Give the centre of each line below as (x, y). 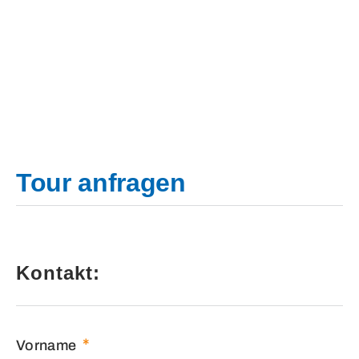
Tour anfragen (101, 183)
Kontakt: (58, 272)
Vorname (46, 345)
